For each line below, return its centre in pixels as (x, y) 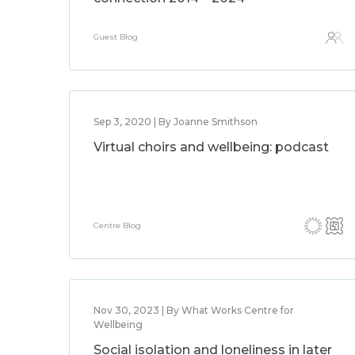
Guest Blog (116, 37)
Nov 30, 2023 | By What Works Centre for (194, 310)
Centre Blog (117, 225)
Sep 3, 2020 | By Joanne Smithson (176, 122)
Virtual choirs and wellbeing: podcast (211, 147)
